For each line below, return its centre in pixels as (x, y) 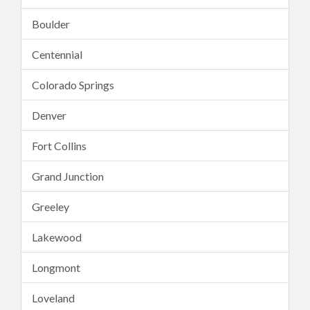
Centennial (57, 54)
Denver (49, 115)
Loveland (53, 298)
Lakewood (57, 237)
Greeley (51, 207)
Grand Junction (68, 176)
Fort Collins (59, 146)
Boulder (51, 24)
